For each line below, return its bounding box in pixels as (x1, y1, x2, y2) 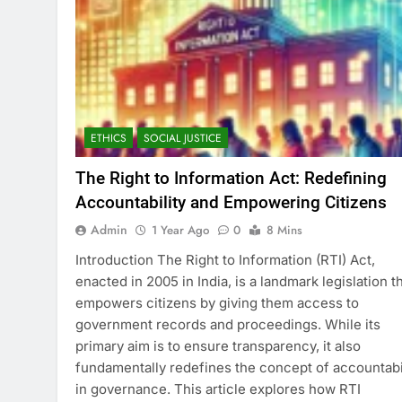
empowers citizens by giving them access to (75, 294, 359, 312)
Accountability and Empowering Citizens (75, 192, 387, 214)
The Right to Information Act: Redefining (75, 168, 387, 189)
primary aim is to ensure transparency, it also (75, 337, 361, 355)
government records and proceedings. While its (75, 316, 380, 334)
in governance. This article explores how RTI (75, 380, 361, 398)
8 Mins (267, 222, 302, 240)
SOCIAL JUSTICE (144, 130, 222, 147)
